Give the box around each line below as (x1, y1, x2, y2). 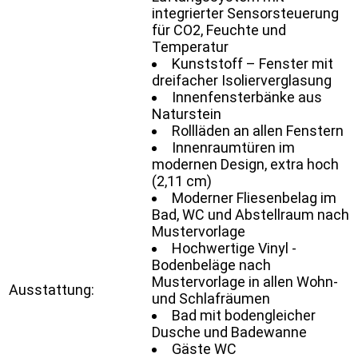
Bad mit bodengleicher (172, 306, 316, 324)
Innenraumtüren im (172, 138, 295, 156)
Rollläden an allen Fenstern (172, 121, 344, 139)
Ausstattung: (9, 280, 94, 298)
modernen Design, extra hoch (152, 155, 339, 173)
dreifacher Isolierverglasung (152, 71, 332, 89)
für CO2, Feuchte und (152, 21, 286, 38)
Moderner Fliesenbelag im (172, 189, 336, 206)
